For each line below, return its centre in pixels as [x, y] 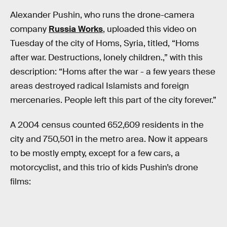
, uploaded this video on [150, 29]
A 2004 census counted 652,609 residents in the [107, 125]
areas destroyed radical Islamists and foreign [100, 86]
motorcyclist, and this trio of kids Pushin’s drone [104, 168]
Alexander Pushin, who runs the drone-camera [102, 15]
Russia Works [76, 29]
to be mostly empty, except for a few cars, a [95, 154]
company [29, 29]
